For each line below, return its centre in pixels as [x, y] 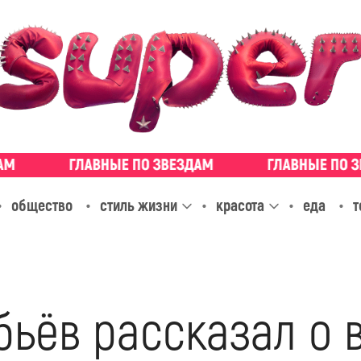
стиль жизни [138, 205]
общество [41, 205]
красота [240, 205]
